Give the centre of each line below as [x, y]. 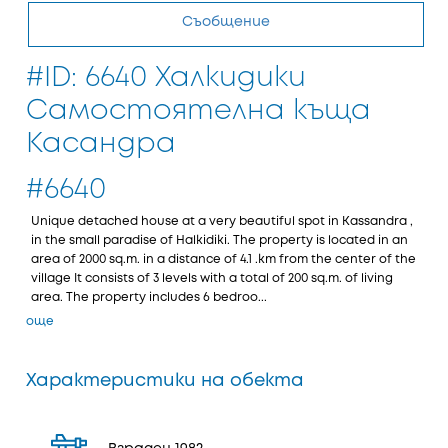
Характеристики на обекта [165, 381]
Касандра [101, 144]
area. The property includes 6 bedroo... [149, 297]
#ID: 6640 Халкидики [166, 78]
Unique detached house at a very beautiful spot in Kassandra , [222, 221]
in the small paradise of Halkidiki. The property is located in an [219, 240]
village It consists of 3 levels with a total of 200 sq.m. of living [212, 278]
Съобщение [226, 22]
